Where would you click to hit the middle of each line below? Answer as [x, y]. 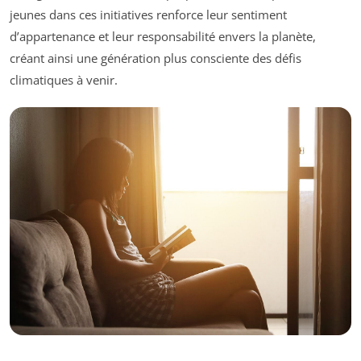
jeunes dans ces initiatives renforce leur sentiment [148, 15]
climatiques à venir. [64, 80]
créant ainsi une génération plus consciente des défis [156, 58]
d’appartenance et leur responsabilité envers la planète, [163, 37]
